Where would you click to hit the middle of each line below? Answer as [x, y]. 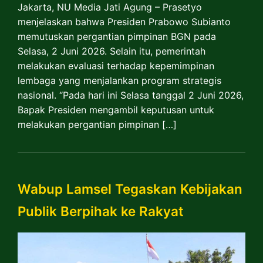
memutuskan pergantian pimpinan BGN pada [117, 36]
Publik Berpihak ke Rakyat [101, 211]
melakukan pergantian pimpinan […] [97, 124]
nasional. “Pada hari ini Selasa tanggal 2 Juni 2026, [131, 95]
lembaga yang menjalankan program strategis [119, 80]
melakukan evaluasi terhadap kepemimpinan [116, 65]
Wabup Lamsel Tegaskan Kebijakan [130, 189]
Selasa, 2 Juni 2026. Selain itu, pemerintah [112, 51]
